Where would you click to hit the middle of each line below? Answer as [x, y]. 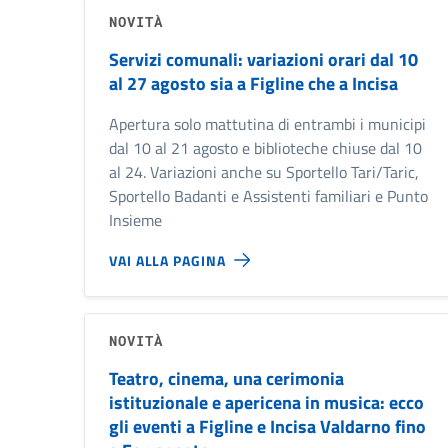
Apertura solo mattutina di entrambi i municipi [267, 124]
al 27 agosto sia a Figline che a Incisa [253, 84]
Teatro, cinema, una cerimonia [226, 379]
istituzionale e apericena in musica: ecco [266, 403]
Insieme [135, 220]
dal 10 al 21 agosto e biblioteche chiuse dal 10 [265, 148]
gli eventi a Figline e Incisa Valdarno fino [267, 427]
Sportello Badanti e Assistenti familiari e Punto [268, 196]
